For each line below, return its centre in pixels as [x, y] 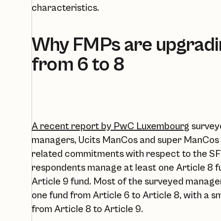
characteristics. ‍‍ [66, 8]
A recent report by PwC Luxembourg [110, 127]
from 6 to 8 [78, 65]
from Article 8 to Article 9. [87, 209]
